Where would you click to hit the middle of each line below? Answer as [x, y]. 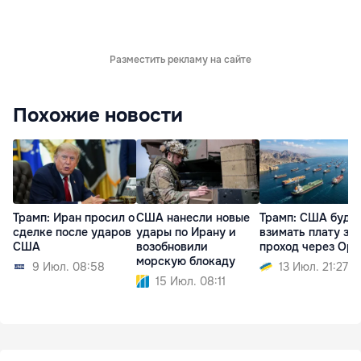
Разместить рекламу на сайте [180, 60]
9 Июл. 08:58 [68, 267]
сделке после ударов [72, 232]
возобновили [172, 247]
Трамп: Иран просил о [74, 218]
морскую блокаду [186, 261]
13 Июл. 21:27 [313, 267]
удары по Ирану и [186, 232]
